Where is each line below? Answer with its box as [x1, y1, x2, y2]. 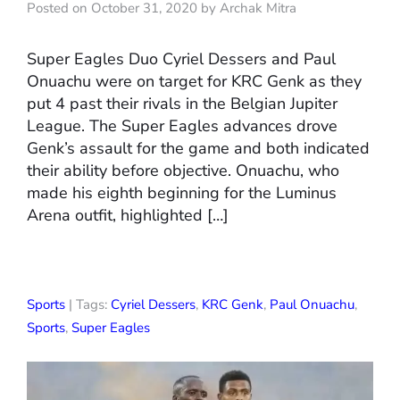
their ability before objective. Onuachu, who [27, 160, 339, 182]
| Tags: [65, 296, 111, 314]
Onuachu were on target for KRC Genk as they [27, 71, 362, 93]
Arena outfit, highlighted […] [27, 204, 229, 227]
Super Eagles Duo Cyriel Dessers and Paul [27, 48, 336, 71]
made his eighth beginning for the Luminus [27, 182, 337, 204]
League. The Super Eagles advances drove [27, 115, 337, 137]
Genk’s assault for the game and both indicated [27, 137, 370, 160]
